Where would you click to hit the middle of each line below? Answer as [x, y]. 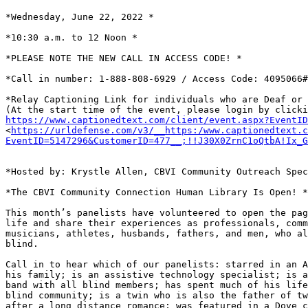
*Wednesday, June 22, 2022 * [80, 17]
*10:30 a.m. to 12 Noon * [71, 38]
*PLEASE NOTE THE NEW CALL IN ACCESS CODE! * [124, 58]
